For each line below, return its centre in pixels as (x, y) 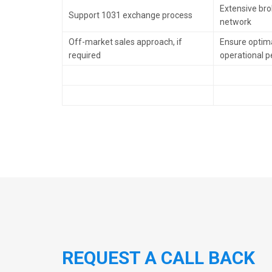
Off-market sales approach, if (125, 42)
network (236, 22)
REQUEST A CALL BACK (158, 258)
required (85, 55)
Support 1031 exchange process (131, 15)
